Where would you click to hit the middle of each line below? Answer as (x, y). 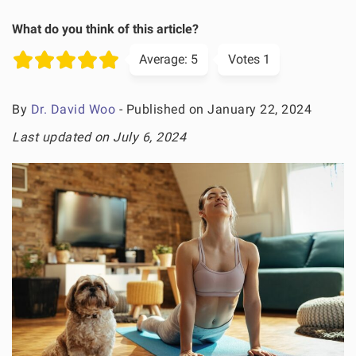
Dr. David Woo (73, 109)
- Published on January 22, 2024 (213, 109)
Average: (163, 59)
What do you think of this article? (105, 29)
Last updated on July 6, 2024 (99, 137)
